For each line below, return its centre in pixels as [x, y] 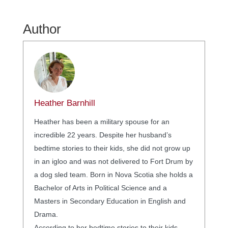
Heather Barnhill [64, 103]
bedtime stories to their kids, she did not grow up [112, 148]
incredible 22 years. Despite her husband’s [103, 135]
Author [42, 29]
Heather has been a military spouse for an [102, 121]
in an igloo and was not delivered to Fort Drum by [113, 161]
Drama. [46, 214]
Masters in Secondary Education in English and [110, 201]
